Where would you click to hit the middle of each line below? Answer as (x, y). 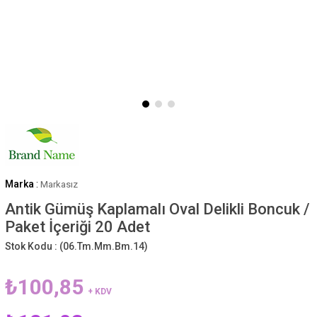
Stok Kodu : (32, 246)
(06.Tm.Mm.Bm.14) (103, 246)
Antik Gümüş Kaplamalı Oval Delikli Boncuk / (157, 209)
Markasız (59, 184)
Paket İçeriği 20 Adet (77, 226)
